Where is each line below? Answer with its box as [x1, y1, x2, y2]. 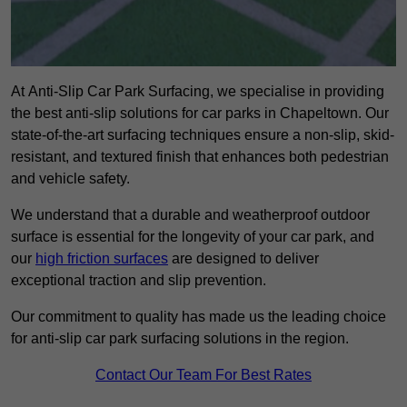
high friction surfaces [35, 251, 168, 267]
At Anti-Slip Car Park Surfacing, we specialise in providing [11, 84, 384, 100]
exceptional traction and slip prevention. [11, 273, 266, 289]
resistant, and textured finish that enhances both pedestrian [11, 149, 389, 165]
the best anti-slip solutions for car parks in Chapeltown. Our [11, 105, 389, 122]
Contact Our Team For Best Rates [95, 367, 312, 383]
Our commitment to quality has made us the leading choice [11, 309, 386, 325]
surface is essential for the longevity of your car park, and [11, 229, 374, 245]
